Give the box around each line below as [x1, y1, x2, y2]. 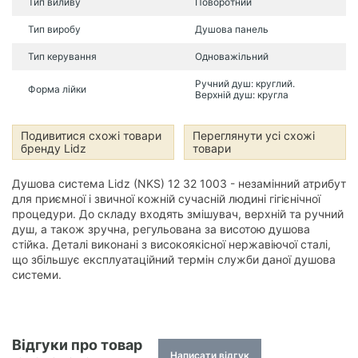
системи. [12, 268, 62, 281]
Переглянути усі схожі [193, 129, 315, 142]
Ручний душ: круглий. [195, 78, 295, 89]
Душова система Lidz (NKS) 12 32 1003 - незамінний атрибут [12, 177, 346, 190]
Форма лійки [28, 83, 86, 95]
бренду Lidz [21, 141, 86, 155]
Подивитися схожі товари [21, 129, 161, 142]
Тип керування [28, 50, 97, 62]
